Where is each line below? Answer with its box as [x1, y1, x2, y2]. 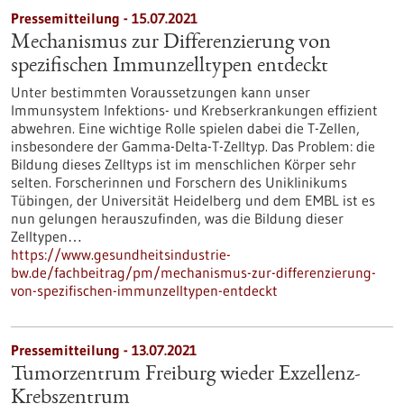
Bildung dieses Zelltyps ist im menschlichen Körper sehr [11, 155, 356, 173]
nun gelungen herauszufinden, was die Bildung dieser [11, 209, 344, 227]
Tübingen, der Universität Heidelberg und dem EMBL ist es [11, 191, 375, 209]
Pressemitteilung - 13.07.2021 [11, 341, 197, 359]
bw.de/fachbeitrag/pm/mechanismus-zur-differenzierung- [11, 263, 376, 281]
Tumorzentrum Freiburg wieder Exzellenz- [11, 364, 361, 386]
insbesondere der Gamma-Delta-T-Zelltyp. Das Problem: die [11, 137, 375, 155]
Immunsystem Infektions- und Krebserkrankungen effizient [11, 101, 378, 119]
